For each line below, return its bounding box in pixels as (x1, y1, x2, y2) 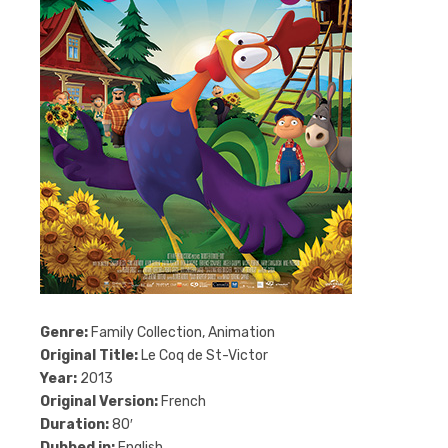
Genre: (40, 324, 88, 341)
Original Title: (40, 347, 138, 364)
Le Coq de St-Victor (138, 347, 268, 364)
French (158, 393, 206, 410)
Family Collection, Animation (88, 324, 275, 341)
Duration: (40, 416, 109, 433)
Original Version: (40, 393, 158, 410)
